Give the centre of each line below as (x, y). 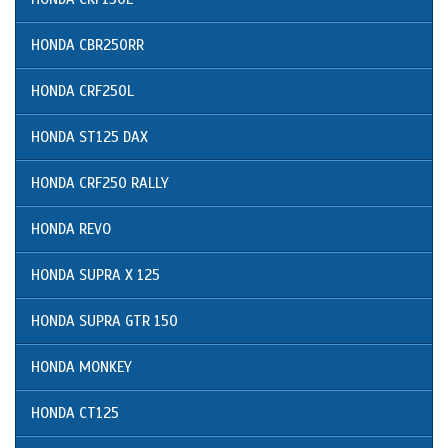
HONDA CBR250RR (87, 45)
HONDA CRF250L (82, 91)
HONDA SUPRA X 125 (95, 275)
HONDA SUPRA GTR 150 (104, 321)
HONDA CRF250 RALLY (100, 183)
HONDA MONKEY (81, 367)
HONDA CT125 (75, 413)
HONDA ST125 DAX (89, 137)
